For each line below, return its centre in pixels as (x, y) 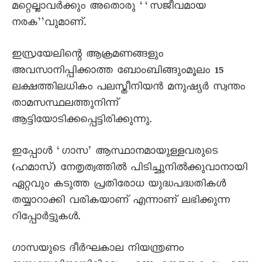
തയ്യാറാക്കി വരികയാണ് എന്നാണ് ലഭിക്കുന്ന (121, 202)
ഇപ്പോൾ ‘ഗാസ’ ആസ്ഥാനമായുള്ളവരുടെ (115, 153)
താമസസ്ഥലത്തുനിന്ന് (65, 105)
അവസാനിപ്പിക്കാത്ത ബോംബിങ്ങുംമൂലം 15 (118, 72)
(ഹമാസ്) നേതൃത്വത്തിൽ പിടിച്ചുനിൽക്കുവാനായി (130, 169)
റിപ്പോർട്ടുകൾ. (46, 218)
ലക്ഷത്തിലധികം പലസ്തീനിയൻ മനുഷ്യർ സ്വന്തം (128, 88)
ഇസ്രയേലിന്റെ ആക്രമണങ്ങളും (87, 56)
